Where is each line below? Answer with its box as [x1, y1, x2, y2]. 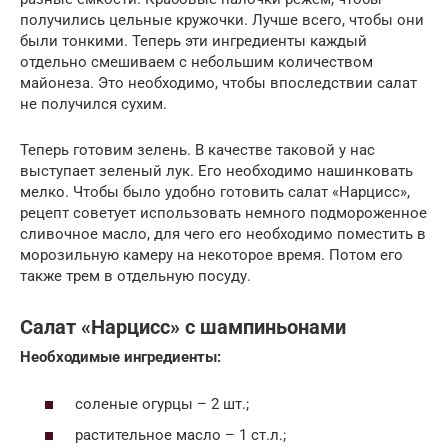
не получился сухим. [20, 95, 167, 114]
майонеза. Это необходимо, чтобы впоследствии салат [20, 74, 417, 93]
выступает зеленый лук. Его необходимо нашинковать [20, 162, 413, 181]
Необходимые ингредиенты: [20, 348, 221, 367]
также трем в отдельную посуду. [20, 267, 251, 286]
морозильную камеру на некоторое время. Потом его [20, 246, 403, 265]
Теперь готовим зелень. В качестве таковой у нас [20, 141, 375, 160]
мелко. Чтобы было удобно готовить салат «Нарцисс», [20, 183, 410, 202]
